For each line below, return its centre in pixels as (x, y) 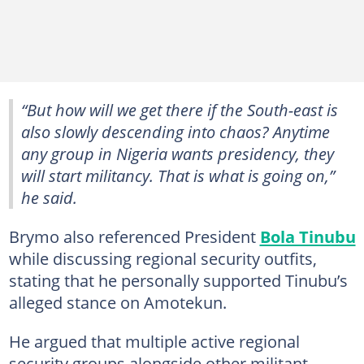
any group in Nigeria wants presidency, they (178, 154)
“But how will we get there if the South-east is (180, 110)
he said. (49, 197)
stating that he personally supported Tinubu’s (178, 280)
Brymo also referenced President (134, 236)
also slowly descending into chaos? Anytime (175, 132)
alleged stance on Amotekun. (117, 302)
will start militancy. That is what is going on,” (178, 175)
